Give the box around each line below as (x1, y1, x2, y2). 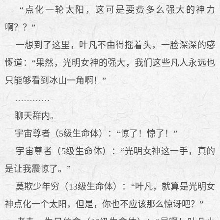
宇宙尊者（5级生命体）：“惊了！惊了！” (5, 128, 177, 138)
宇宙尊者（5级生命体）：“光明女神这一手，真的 (5, 146, 215, 156)
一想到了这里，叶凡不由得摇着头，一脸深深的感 (5, 40, 215, 50)
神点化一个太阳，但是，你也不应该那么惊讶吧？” (5, 199, 203, 209)
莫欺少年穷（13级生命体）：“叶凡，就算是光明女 (5, 181, 215, 192)
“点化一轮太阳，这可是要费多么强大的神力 (5, 4, 215, 15)
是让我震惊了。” (5, 164, 71, 174)
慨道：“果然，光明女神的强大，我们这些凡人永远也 (5, 57, 215, 68)
